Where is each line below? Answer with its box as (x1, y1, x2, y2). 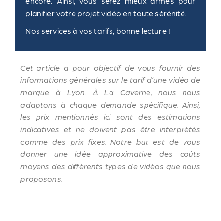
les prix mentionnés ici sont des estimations (20, 112, 201, 121)
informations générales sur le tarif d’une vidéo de (20, 75, 201, 84)
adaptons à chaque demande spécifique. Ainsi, (20, 100, 201, 109)
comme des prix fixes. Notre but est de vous (20, 137, 201, 146)
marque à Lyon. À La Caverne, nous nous (20, 87, 201, 97)
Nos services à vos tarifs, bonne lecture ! (25, 26, 171, 35)
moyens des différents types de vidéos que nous (20, 161, 201, 171)
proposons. (20, 174, 63, 183)
